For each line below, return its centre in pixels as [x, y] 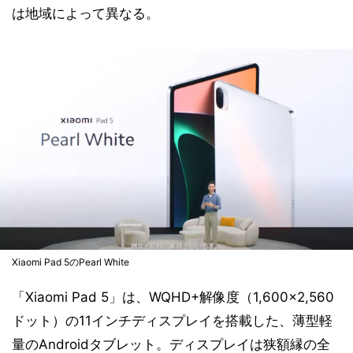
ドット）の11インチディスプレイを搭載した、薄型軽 [172, 320]
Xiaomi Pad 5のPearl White [71, 262]
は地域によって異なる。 [85, 13]
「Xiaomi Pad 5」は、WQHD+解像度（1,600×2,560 [173, 297]
